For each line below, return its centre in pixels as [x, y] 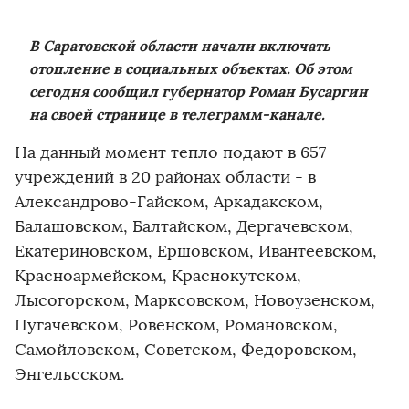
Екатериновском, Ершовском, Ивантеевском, [196, 252]
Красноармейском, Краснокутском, [158, 276]
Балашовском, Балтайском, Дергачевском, [184, 227]
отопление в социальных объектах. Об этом [191, 69]
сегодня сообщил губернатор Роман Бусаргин [199, 92]
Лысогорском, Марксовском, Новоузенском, [195, 301]
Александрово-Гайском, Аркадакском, [169, 202]
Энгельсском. [69, 375]
